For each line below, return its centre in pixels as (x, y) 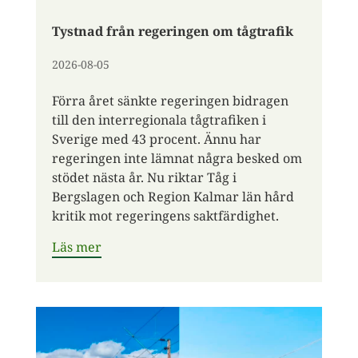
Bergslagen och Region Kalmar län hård (173, 196)
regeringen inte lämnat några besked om (177, 158)
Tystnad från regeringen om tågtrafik (172, 31)
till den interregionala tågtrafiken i (159, 119)
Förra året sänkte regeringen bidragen (170, 100)
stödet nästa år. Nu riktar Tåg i (144, 177)
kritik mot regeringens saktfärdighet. (165, 215)
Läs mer (76, 247)
